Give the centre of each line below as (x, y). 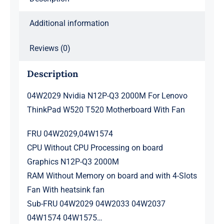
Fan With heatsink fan (65, 189)
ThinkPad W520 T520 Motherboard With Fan (106, 109)
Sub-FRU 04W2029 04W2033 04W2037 (96, 203)
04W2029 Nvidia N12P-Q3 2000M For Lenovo (107, 95)
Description (52, 73)
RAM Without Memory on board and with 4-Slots (112, 175)
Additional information (69, 23)
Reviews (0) (50, 48)
